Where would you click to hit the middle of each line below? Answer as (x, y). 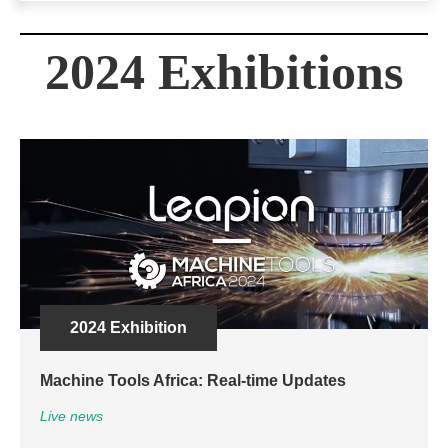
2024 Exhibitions (224, 72)
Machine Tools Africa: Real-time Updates (193, 381)
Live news (71, 416)
